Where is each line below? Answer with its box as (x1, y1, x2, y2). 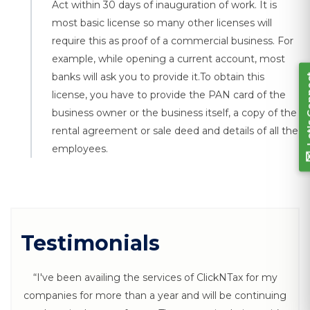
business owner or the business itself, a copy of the (52, 107, 297, 119)
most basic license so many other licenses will (52, 17, 272, 29)
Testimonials (21, 230, 160, 256)
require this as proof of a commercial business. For (52, 35, 293, 47)
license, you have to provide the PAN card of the (52, 89, 286, 101)
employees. (52, 143, 108, 155)
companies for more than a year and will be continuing (24, 289, 286, 302)
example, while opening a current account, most (52, 53, 285, 65)
